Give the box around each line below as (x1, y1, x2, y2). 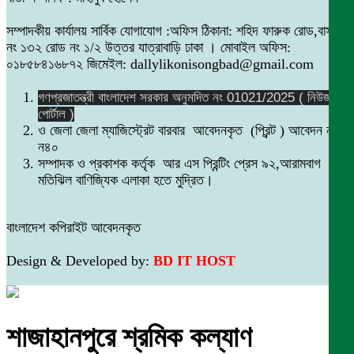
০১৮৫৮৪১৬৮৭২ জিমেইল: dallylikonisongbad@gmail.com (6, 55, 314, 72)
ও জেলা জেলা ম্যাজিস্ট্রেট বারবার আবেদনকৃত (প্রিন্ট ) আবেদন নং (38, 122, 341, 139)
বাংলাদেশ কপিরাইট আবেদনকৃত (6, 220, 141, 236)
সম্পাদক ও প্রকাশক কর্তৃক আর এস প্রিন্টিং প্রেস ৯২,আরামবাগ (38, 156, 321, 172)
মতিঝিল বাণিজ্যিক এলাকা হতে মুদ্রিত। (38, 172, 213, 189)
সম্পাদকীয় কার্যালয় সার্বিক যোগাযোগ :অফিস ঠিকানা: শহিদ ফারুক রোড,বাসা (6, 22, 335, 39)
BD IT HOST (153, 253, 235, 269)
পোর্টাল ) (38, 107, 74, 122)
